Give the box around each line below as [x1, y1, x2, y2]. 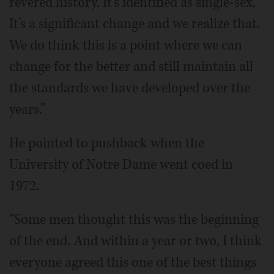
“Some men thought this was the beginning [9, 210, 259, 229]
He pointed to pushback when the [9, 134, 204, 153]
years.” [9, 100, 45, 119]
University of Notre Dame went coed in [9, 155, 233, 174]
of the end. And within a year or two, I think [9, 232, 262, 251]
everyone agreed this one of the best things [9, 253, 256, 272]
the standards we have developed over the [9, 79, 250, 98]
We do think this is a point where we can [9, 36, 242, 55]
